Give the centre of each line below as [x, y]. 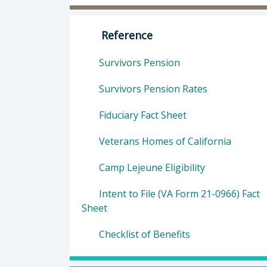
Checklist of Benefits [143, 234]
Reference [125, 35]
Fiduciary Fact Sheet [142, 115]
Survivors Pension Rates [152, 89]
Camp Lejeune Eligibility [151, 167]
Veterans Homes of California [164, 141]
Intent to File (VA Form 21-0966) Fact [178, 193]
